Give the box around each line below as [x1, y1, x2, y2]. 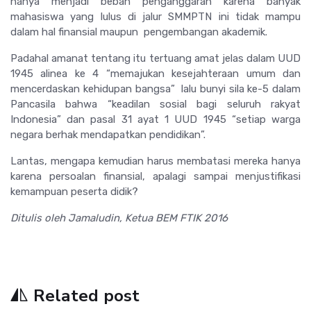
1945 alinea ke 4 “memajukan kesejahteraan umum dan [10, 67, 301, 81]
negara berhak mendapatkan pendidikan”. [10, 128, 205, 142]
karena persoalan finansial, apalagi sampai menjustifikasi [10, 170, 301, 183]
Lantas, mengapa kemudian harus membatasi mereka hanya [10, 155, 301, 168]
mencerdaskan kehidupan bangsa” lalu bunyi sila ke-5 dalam [10, 83, 301, 96]
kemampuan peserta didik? [10, 185, 138, 199]
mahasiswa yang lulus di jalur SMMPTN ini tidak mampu [10, 10, 301, 24]
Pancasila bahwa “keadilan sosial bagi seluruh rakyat [10, 98, 301, 111]
